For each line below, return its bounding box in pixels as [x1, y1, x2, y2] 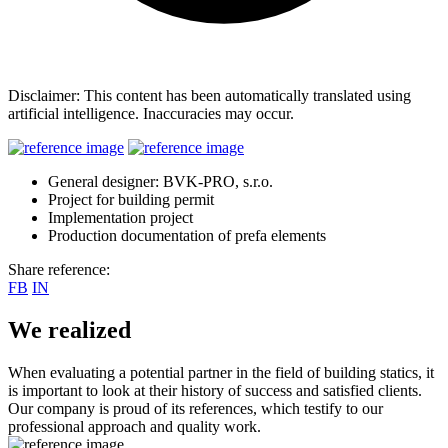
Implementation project [48, 208, 193, 226]
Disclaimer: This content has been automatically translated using [8, 86, 411, 104]
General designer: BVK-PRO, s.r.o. [48, 172, 273, 190]
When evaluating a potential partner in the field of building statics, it [8, 363, 434, 381]
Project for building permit [48, 190, 214, 208]
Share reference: [8, 260, 110, 278]
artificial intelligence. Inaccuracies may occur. [8, 104, 294, 122]
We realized [8, 316, 131, 343]
